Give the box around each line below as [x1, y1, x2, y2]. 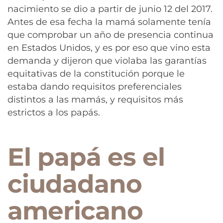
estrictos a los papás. [7, 107, 100, 118]
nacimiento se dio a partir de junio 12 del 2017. [7, 3, 213, 15]
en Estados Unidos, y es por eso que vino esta [7, 42, 211, 54]
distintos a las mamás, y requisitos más [7, 94, 183, 106]
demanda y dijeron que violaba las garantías [7, 55, 207, 67]
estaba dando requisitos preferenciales [7, 81, 182, 93]
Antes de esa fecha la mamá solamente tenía [7, 16, 211, 28]
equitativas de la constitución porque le [7, 68, 185, 80]
